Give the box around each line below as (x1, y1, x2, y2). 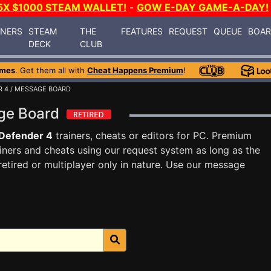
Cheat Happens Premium (87, 65, 183, 75)
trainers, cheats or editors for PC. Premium (53, 129, 252, 142)
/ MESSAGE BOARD (8, 85, 71, 93)
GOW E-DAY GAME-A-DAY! (137, 1, 269, 13)
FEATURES (121, 25, 163, 36)
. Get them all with (15, 65, 87, 75)
